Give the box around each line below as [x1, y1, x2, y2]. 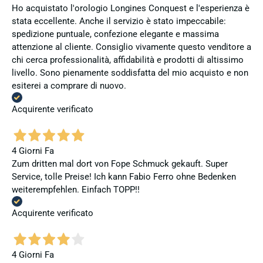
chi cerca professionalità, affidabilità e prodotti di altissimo [12, 54, 244, 65]
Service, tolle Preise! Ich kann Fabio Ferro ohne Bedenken [12, 171, 236, 183]
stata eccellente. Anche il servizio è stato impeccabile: [12, 15, 226, 26]
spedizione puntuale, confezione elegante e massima [12, 28, 219, 39]
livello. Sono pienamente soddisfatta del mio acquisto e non [12, 67, 248, 78]
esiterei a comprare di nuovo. [12, 80, 126, 91]
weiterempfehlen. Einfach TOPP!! [12, 184, 140, 195]
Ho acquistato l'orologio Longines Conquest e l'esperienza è [12, 2, 249, 14]
